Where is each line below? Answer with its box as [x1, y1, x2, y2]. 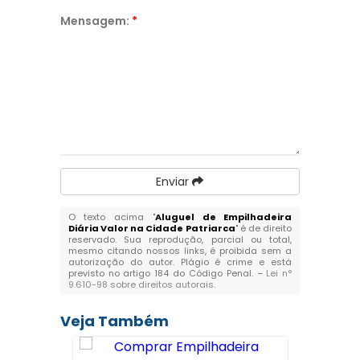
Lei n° [266, 267, 292, 280]
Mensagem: [59, 13, 132, 29]
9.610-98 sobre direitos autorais [67, 278, 214, 291]
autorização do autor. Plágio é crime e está [67, 256, 292, 268]
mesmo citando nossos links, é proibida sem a [67, 244, 292, 257]
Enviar [156, 174, 193, 190]
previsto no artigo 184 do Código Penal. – [67, 267, 267, 280]
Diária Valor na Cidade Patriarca [67, 222, 235, 235]
